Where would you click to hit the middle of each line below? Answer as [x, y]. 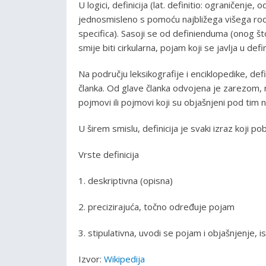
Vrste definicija [109, 154]
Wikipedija [124, 259]
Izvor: [91, 259]
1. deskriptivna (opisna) [126, 180]
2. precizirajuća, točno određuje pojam [156, 206]
